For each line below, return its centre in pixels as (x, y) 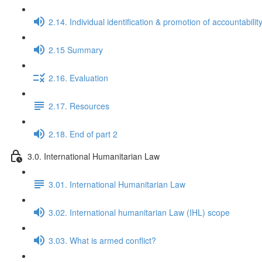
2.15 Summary (76, 49)
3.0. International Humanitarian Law (94, 156)
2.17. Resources (79, 106)
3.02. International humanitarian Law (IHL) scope (139, 212)
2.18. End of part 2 (83, 134)
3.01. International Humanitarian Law (117, 184)
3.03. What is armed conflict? (102, 240)
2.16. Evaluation (78, 77)
